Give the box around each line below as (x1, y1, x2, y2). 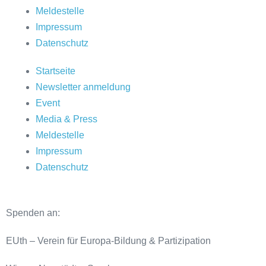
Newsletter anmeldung (36, 82, 131, 93)
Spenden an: (6, 208, 62, 218)
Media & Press (36, 114, 97, 125)
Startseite (36, 66, 75, 77)
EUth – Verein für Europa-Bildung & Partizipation (6, 236, 211, 246)
